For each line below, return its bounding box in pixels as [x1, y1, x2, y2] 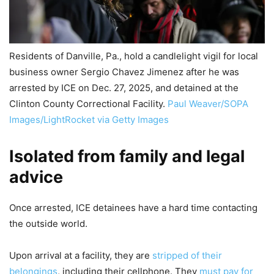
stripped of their [152, 249, 222, 261]
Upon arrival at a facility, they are [9, 249, 152, 261]
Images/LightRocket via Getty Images [9, 113, 169, 125]
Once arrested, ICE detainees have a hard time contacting [9, 201, 257, 213]
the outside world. [9, 217, 87, 229]
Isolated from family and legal [9, 146, 245, 166]
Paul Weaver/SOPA [168, 97, 248, 109]
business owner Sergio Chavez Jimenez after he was [9, 65, 239, 78]
